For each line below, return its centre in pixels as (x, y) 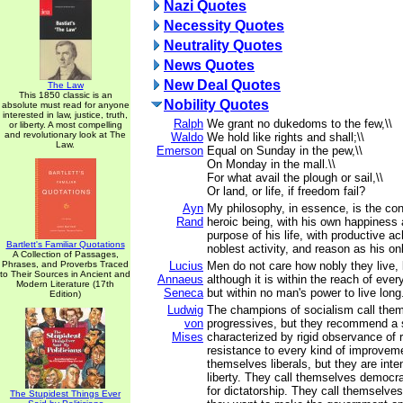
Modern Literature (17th (65, 284)
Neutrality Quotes (223, 45)
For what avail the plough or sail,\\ (295, 178)
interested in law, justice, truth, (65, 115)
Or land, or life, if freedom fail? (286, 191)
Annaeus (180, 279)
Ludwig (185, 310)
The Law (65, 85)
